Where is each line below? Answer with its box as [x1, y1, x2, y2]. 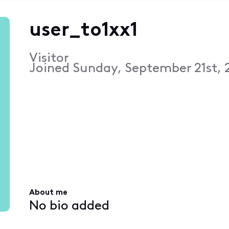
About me [29, 189, 67, 197]
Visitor [29, 52, 69, 65]
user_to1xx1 [29, 20, 138, 41]
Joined [29, 62, 73, 75]
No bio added [29, 199, 109, 213]
